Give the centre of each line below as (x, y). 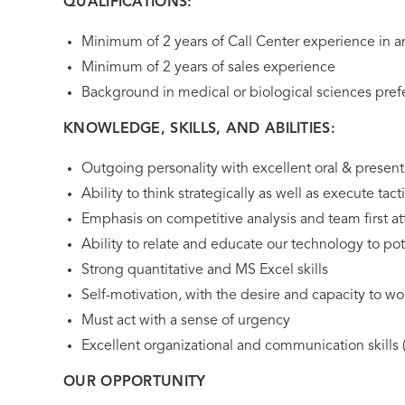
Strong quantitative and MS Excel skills (205, 270)
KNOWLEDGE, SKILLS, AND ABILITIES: (199, 129)
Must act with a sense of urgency (186, 321)
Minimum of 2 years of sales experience (208, 68)
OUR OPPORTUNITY (135, 382)
